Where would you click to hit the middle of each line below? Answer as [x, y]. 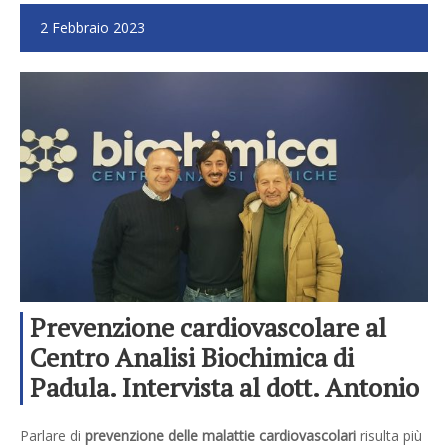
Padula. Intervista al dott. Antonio [224, 387]
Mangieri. [86, 417]
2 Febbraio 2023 [92, 28]
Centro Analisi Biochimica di [192, 357]
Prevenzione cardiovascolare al [208, 327]
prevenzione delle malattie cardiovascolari [220, 436]
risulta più [389, 436]
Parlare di [52, 436]
